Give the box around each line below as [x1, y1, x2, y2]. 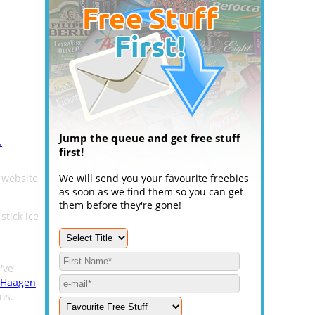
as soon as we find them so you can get [59, 185, 243, 198]
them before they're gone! [59, 198, 181, 212]
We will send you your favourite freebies [59, 172, 249, 185]
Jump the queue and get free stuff [59, 131, 240, 145]
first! [59, 145, 84, 159]
